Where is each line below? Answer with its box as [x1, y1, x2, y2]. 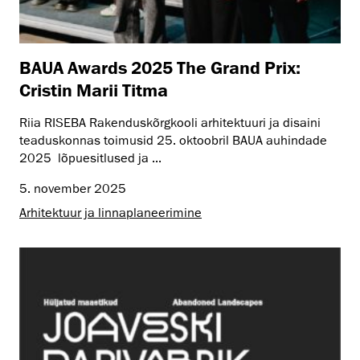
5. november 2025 [19, 180, 126, 197]
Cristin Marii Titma [19, 79, 168, 100]
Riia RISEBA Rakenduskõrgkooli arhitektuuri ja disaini [19, 114, 321, 131]
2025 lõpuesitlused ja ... [19, 149, 162, 166]
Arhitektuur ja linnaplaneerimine [19, 204, 202, 221]
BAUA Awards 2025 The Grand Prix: [19, 56, 301, 77]
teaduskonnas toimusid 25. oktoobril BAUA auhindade [19, 132, 327, 149]
